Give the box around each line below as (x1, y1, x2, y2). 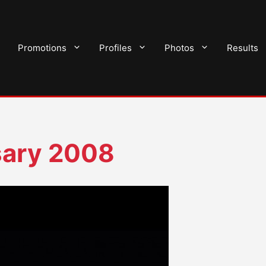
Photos (164, 42, 194, 53)
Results (227, 42, 258, 53)
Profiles (99, 42, 132, 53)
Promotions (18, 42, 66, 53)
